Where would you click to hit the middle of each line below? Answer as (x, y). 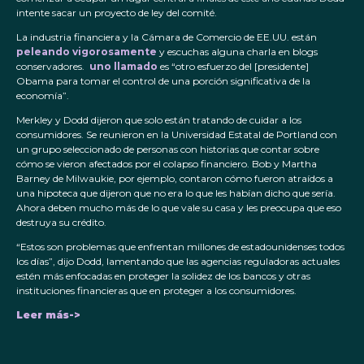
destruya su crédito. (61, 223)
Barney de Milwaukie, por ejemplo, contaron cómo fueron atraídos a (175, 179)
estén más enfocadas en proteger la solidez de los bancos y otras (163, 276)
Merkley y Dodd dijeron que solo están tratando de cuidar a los (159, 120)
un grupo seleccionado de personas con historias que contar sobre (168, 149)
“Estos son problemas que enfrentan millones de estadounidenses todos (180, 247)
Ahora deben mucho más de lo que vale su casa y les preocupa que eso (179, 208)
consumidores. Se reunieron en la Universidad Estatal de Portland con (177, 135)
